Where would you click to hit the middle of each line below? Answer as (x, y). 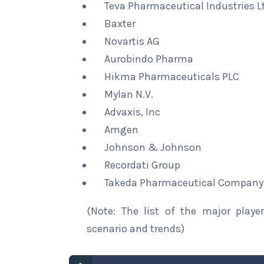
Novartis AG (132, 41)
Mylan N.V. (129, 94)
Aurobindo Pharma (149, 59)
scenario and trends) (136, 229)
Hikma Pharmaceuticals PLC (172, 77)
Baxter (120, 24)
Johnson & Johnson (153, 147)
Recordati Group (142, 165)
